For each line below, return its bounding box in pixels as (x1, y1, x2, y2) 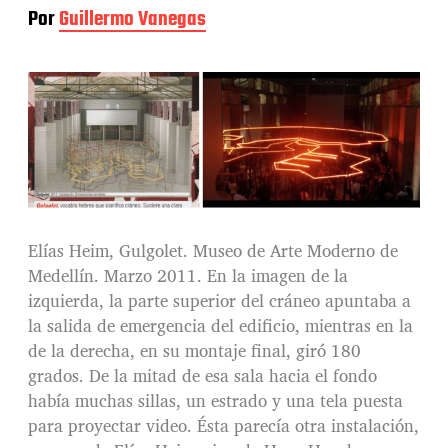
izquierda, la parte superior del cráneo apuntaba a (28, 286, 411, 314)
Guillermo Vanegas (59, 3, 206, 35)
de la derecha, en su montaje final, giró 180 (28, 336, 361, 364)
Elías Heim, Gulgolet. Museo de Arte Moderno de (28, 236, 398, 264)
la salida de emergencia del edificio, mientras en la (28, 311, 413, 339)
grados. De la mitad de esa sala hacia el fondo (28, 361, 377, 389)
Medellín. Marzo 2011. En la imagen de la (28, 261, 348, 289)
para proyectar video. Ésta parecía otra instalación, (28, 411, 419, 439)
